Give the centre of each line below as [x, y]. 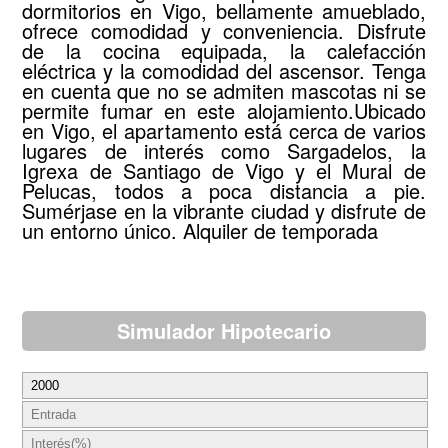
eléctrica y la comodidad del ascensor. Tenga [224, 70]
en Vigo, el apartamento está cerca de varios [224, 130]
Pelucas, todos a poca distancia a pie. [224, 190]
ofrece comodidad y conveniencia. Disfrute [224, 30]
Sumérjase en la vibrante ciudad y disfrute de [224, 210]
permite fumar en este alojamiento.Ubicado [224, 110]
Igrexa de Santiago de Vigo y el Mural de [224, 170]
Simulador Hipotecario [224, 330]
